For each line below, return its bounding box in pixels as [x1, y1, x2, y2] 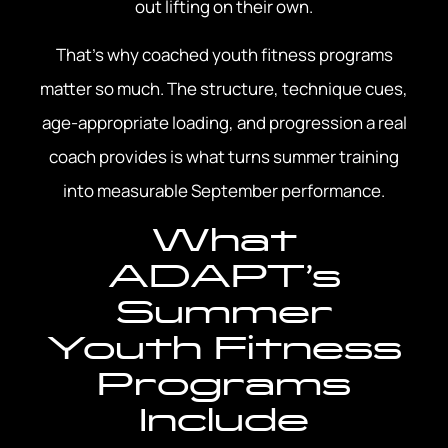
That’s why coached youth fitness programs [55, 42, 393, 66]
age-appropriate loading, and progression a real [41, 110, 407, 134]
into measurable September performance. [63, 178, 385, 202]
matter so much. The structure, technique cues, [40, 76, 408, 100]
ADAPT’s [107, 256, 341, 296]
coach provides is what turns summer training [49, 144, 399, 168]
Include [139, 400, 309, 440]
